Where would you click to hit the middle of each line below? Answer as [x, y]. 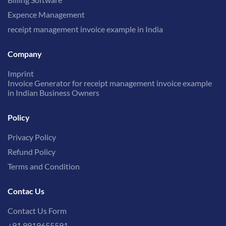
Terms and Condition [44, 166]
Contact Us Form [37, 211]
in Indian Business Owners [53, 93]
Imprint [21, 74]
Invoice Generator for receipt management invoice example [110, 83]
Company [25, 54]
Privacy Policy [32, 137]
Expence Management [46, 15]
